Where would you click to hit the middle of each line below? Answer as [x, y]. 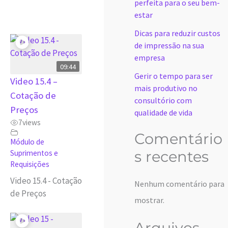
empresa [150, 58]
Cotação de [33, 96]
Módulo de [27, 142]
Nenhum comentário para [179, 183]
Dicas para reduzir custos [177, 33]
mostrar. [149, 200]
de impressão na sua [169, 46]
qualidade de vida [163, 113]
